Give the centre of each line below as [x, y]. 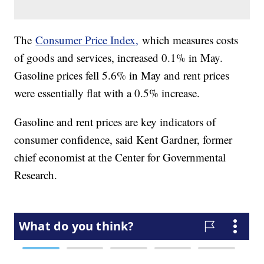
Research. [36, 175]
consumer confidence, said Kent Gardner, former [123, 140]
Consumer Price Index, [87, 40]
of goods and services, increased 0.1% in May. [119, 58]
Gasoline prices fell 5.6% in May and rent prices [122, 75]
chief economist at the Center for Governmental [120, 157]
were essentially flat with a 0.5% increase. [107, 93]
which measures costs [189, 40]
